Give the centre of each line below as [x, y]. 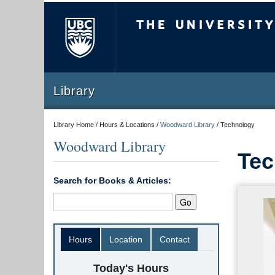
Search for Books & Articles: [112, 180]
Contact [175, 239]
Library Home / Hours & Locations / [107, 125]
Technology [238, 125]
